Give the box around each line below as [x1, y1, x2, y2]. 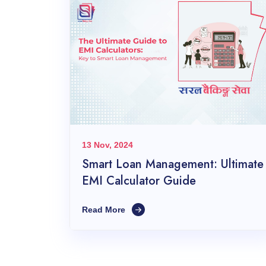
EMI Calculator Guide [82, 172, 196, 190]
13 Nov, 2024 [82, 140, 133, 150]
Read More [82, 205, 128, 215]
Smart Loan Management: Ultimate [82, 156, 264, 173]
